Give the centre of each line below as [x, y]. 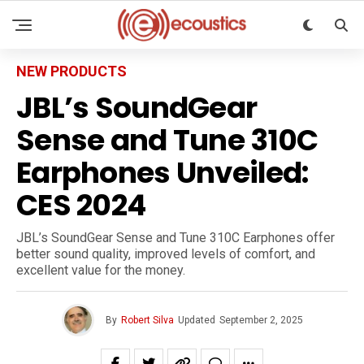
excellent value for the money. [101, 270]
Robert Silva [147, 320]
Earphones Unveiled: [162, 173]
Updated [196, 320]
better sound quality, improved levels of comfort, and [166, 254]
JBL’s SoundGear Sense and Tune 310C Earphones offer [175, 238]
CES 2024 [81, 205]
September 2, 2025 [261, 320]
